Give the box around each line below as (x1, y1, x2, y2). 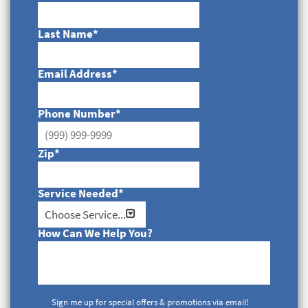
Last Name (38, 26, 93, 41)
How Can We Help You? (38, 225, 153, 241)
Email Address (38, 66, 112, 81)
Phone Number (38, 106, 115, 121)
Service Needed (38, 186, 118, 201)
